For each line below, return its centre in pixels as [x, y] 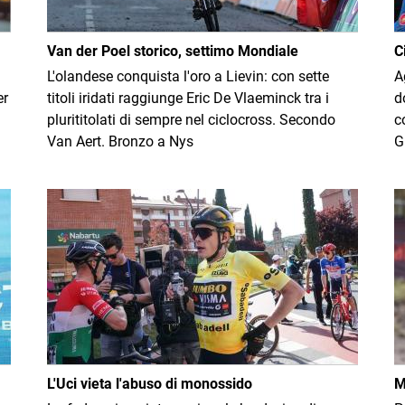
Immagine [79, 198]
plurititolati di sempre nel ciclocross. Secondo [191, 120]
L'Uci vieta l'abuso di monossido [150, 384]
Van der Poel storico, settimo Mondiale [173, 51]
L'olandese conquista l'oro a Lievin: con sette [188, 76]
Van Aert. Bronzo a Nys [120, 141]
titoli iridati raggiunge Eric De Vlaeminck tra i [188, 98]
